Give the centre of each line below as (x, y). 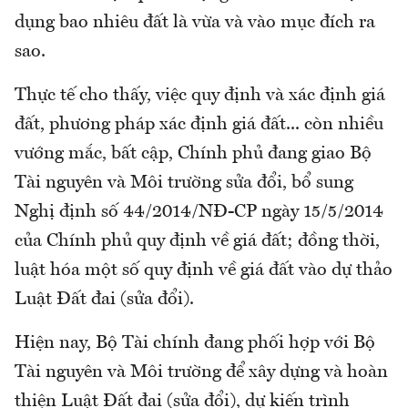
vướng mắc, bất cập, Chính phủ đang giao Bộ (193, 153)
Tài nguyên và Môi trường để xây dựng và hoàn (201, 372)
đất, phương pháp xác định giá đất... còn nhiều (199, 124)
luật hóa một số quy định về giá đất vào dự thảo (204, 270)
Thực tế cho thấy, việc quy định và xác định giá (200, 95)
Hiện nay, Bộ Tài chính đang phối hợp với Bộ (195, 343)
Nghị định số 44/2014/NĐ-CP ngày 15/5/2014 (199, 212)
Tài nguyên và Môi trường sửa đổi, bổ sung (184, 183)
